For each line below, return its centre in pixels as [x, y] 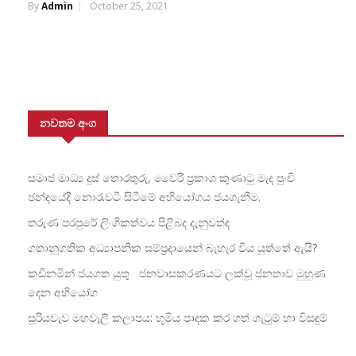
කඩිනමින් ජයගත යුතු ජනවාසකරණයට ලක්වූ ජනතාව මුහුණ [177, 273]
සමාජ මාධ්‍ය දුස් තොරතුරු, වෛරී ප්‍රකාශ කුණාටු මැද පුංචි [161, 177]
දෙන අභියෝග [63, 292]
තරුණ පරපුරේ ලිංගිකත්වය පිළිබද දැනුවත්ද [129, 222]
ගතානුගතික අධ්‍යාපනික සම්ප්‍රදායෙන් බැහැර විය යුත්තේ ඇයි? [172, 247]
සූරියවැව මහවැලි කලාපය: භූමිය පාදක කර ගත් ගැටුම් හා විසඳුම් [178, 317]
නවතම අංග [68, 123]
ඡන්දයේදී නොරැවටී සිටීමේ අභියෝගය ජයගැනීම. [144, 196]
